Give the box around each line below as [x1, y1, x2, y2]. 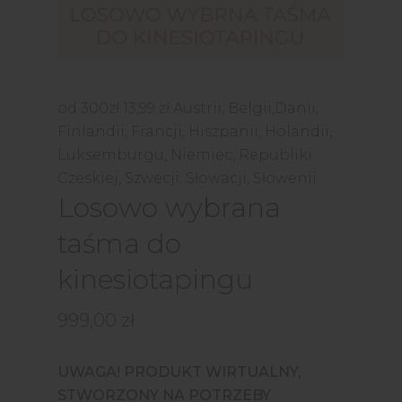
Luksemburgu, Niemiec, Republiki [57, 145, 312, 163]
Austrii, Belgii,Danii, [173, 99, 319, 117]
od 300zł [57, 99, 123, 117]
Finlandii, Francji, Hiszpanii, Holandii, [57, 122, 332, 140]
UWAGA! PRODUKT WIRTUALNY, [57, 363, 301, 380]
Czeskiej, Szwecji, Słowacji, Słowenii [57, 169, 317, 187]
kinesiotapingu [57, 262, 253, 296]
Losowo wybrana [57, 190, 281, 224]
